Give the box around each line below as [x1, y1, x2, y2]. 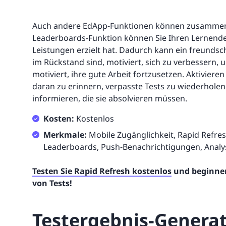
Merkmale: [43, 129, 89, 141]
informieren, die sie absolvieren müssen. [32, 93, 187, 104]
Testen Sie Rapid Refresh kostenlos [32, 165, 172, 177]
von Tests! [32, 178, 72, 189]
